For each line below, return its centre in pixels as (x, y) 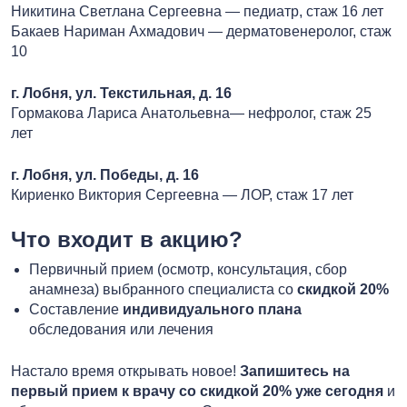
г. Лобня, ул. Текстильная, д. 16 (121, 93)
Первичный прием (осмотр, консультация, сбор (188, 269)
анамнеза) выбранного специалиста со (163, 289)
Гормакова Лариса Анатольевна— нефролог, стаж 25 (191, 113)
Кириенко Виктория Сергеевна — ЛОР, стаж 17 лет (182, 194)
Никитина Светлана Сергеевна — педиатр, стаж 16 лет (197, 11)
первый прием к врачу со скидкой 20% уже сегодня (197, 391)
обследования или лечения (121, 329)
